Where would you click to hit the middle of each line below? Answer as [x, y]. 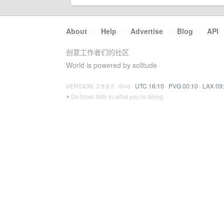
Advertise [147, 31]
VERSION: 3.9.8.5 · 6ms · [100, 86]
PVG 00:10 [183, 86]
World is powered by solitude [111, 65]
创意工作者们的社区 [97, 52]
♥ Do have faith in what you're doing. [115, 96]
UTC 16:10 [149, 86]
